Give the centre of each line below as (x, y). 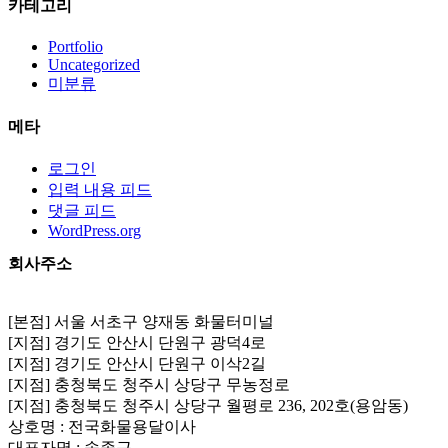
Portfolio (75, 47)
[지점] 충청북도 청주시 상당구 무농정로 (149, 384)
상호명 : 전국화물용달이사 (102, 426)
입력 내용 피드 (100, 189)
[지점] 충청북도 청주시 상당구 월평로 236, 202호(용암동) (208, 405)
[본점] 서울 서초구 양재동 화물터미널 (141, 321)
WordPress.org (94, 230)
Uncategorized (94, 65)
